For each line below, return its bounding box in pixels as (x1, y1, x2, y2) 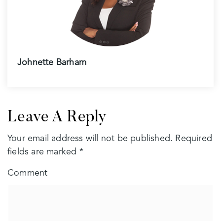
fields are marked (7, 147, 79, 156)
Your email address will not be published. (7, 134, 173, 143)
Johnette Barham (17, 58, 86, 67)
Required (173, 134, 213, 143)
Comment (7, 168, 48, 178)
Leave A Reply (7, 109, 107, 125)
